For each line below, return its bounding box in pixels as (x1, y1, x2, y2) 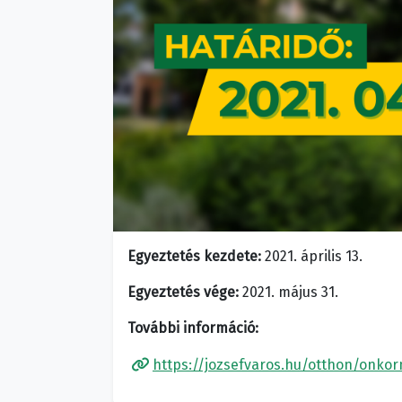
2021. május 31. (239, 284, 338, 301)
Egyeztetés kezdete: (127, 248, 261, 266)
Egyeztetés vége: (127, 284, 239, 301)
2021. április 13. (261, 248, 363, 266)
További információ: (127, 319, 258, 337)
